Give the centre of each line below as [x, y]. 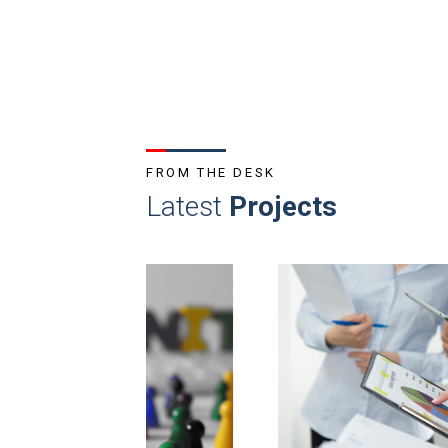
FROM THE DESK [211, 172]
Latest [187, 206]
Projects [283, 206]
